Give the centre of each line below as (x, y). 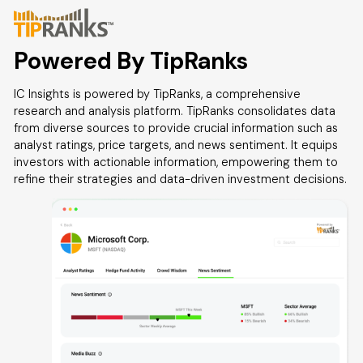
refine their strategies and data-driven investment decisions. (181, 179)
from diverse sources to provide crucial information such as (176, 128)
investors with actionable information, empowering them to (176, 162)
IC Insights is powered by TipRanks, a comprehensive (158, 94)
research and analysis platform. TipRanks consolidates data (175, 111)
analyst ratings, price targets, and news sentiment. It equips (176, 145)
